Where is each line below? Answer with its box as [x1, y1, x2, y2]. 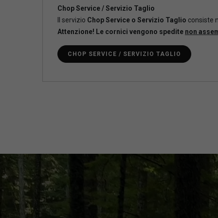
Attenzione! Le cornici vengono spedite [57, 28, 185, 36]
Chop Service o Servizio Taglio [87, 16, 186, 24]
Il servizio [57, 16, 87, 24]
